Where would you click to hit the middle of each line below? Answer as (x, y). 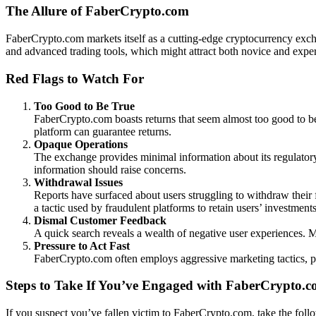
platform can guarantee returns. (103, 131)
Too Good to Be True (84, 106)
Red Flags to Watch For (75, 78)
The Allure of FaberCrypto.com (97, 11)
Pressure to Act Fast (82, 245)
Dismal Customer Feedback (100, 220)
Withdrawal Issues (78, 182)
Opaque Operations (81, 144)
